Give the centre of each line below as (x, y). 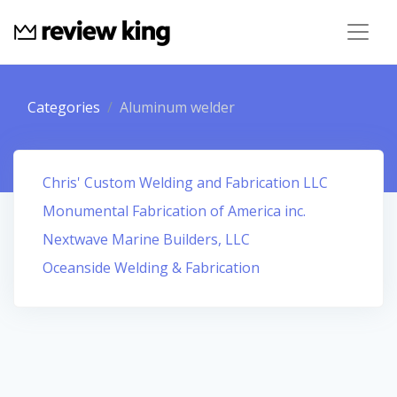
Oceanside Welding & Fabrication (151, 268)
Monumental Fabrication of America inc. (174, 211)
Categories (64, 107)
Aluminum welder (177, 107)
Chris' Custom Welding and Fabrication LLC (185, 183)
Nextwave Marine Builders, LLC (146, 239)
